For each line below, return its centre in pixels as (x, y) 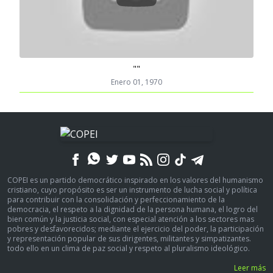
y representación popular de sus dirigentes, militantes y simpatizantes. (129, 239)
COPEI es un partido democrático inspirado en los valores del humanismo (135, 180)
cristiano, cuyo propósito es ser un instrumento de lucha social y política (132, 190)
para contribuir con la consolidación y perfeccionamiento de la (116, 200)
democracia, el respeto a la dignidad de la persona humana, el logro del (133, 209)
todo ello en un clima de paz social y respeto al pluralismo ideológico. (129, 248)
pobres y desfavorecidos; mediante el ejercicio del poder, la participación (136, 229)
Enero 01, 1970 (136, 82)
